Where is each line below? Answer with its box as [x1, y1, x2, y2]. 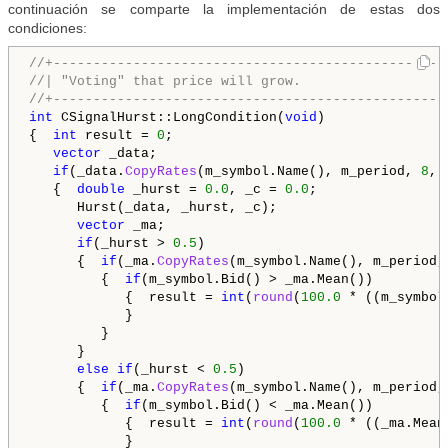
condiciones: [8, 20, 87, 37]
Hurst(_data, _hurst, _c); [29, 200, 277, 216]
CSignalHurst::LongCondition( [53, 110, 285, 126]
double [77, 182, 125, 198]
